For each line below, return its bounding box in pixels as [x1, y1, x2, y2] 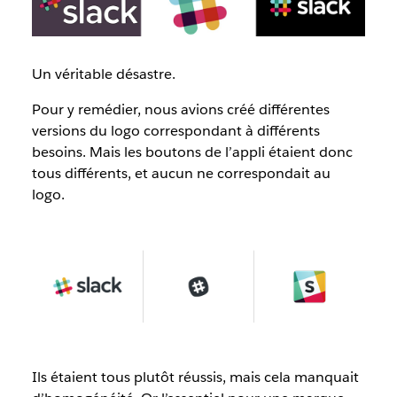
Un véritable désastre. [31, 65, 175, 84]
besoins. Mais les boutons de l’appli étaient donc [31, 143, 353, 162]
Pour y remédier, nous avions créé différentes [31, 100, 330, 120]
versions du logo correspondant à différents [31, 121, 320, 141]
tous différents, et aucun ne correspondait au [31, 164, 331, 183]
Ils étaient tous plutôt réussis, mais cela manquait [31, 368, 359, 387]
